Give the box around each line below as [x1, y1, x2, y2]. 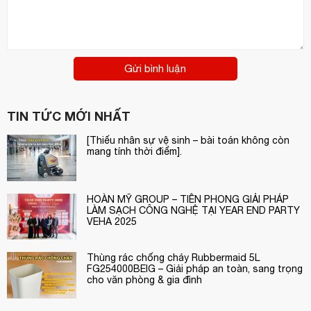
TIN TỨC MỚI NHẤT [7, 108, 131, 124]
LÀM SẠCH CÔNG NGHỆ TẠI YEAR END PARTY [87, 204, 300, 216]
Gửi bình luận [124, 62, 187, 74]
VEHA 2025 [87, 215, 137, 227]
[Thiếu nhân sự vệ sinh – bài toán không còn [87, 134, 289, 146]
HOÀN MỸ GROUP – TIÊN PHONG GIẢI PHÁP [87, 193, 289, 205]
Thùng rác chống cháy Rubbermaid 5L [87, 252, 260, 264]
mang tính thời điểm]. [87, 145, 182, 157]
